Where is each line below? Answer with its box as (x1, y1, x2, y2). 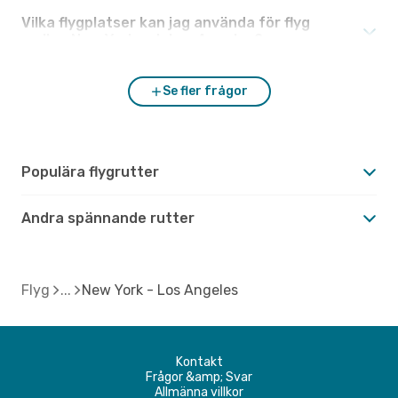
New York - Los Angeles (82, 281, 238, 298)
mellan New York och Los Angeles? (21, 30, 263, 48)
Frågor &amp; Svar (146, 369, 252, 385)
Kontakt (175, 354, 223, 370)
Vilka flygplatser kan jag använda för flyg (21, 13, 310, 31)
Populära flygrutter (21, 163, 159, 180)
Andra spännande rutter (21, 209, 195, 227)
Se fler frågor (163, 83, 248, 99)
